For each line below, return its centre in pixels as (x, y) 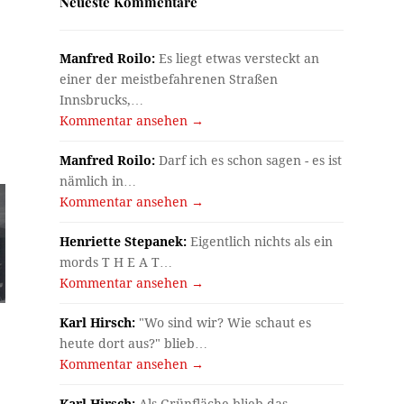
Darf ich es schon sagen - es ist (249, 161)
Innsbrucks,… (102, 101)
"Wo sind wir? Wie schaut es (224, 323)
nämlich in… (98, 182)
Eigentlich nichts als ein (260, 242)
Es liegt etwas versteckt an (238, 59)
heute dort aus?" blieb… (134, 344)
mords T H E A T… (116, 263)
